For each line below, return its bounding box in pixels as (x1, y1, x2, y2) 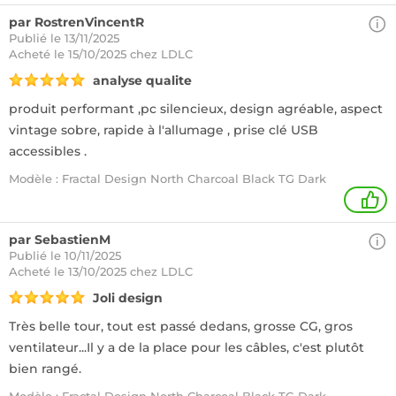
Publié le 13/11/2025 (9, 31, 119, 45)
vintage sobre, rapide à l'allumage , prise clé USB (9, 122, 318, 138)
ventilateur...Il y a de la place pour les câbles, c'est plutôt (9, 339, 364, 355)
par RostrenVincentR (9, 14, 144, 30)
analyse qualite (93, 72, 192, 88)
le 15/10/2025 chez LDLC (54, 47, 193, 61)
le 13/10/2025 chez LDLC (54, 264, 193, 278)
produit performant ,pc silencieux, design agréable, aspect (9, 101, 383, 117)
